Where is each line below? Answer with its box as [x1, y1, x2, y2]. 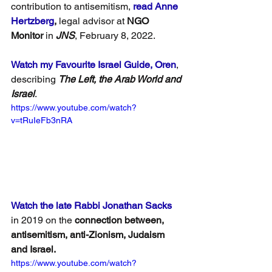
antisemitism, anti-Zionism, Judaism [11, 229, 167, 240]
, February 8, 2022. [75, 30, 155, 42]
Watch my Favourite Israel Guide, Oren [11, 59, 176, 71]
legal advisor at [59, 15, 124, 27]
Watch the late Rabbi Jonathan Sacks [11, 200, 172, 211]
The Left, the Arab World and [58, 73, 183, 86]
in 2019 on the [11, 214, 75, 226]
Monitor [11, 30, 43, 42]
